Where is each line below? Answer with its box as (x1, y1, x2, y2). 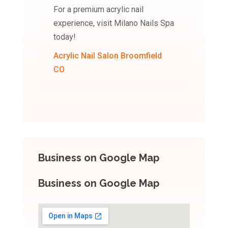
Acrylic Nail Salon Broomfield (53, 51, 162, 61)
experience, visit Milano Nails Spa (53, 18, 174, 28)
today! (53, 32, 76, 42)
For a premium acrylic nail (53, 5, 144, 14)
